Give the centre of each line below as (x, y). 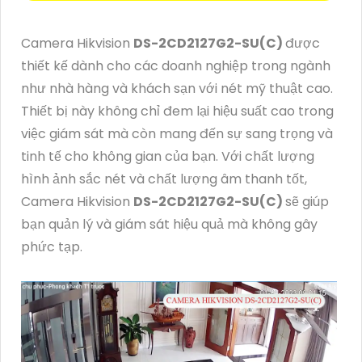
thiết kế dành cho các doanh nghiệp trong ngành (176, 65)
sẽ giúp (307, 201)
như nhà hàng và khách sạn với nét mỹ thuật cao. (177, 88)
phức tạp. (52, 246)
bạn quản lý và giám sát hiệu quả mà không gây (169, 224)
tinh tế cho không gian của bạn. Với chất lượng (168, 156)
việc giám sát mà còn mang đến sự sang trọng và (177, 133)
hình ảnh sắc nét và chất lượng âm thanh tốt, (164, 179)
